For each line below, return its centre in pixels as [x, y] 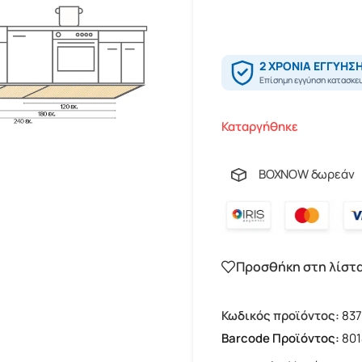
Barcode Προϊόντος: [282, 338]
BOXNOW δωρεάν [307, 174]
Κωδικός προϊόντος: [280, 315]
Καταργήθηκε [260, 126]
